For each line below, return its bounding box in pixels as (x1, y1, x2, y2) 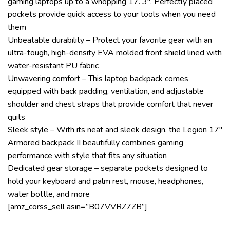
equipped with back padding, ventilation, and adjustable (8, 85, 204, 97)
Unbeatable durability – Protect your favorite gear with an (8, 34, 212, 46)
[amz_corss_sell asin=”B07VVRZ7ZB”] (8, 201, 147, 213)
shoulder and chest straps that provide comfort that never (8, 98, 213, 110)
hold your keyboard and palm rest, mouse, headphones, (8, 175, 203, 187)
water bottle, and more (8, 188, 90, 200)
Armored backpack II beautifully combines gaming (8, 137, 183, 148)
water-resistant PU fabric (8, 60, 99, 71)
